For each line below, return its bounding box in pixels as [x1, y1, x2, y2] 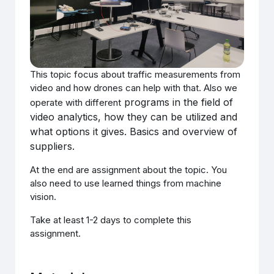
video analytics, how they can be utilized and [30, 110, 238, 123]
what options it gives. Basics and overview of [30, 125, 238, 138]
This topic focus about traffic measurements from [30, 68, 241, 80]
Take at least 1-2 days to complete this [30, 213, 192, 226]
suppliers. [30, 139, 75, 152]
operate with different [30, 96, 122, 108]
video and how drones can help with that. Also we [30, 81, 238, 94]
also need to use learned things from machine [30, 177, 222, 189]
